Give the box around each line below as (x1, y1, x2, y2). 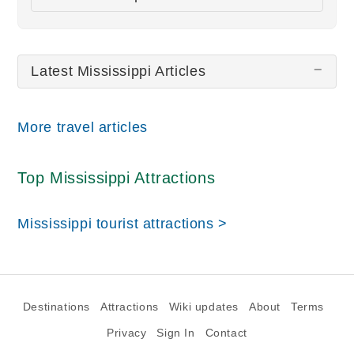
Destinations (22, 301, 91, 313)
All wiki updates (31, 29, 137, 46)
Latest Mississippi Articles (31, 63, 206, 79)
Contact (205, 327, 247, 339)
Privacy (107, 327, 147, 339)
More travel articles (17, 119, 148, 135)
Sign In (156, 327, 195, 339)
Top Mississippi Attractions (17, 169, 216, 186)
